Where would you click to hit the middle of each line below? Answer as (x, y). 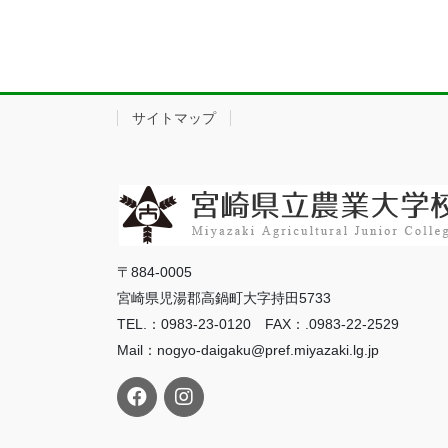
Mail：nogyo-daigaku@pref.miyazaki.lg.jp (248, 349)
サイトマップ (174, 118)
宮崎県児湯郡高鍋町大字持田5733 (224, 297)
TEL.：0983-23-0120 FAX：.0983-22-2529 (258, 323)
